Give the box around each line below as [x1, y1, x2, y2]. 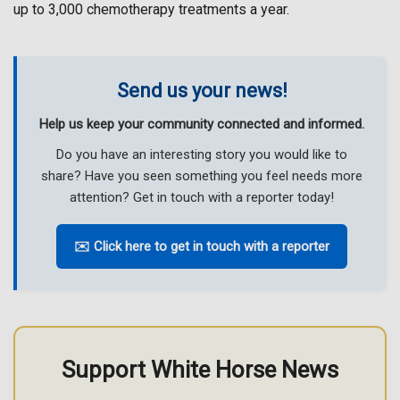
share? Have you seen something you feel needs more [41, 168, 362, 184]
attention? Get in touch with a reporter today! [70, 189, 334, 205]
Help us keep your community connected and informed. [39, 116, 364, 132]
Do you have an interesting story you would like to [56, 146, 347, 162]
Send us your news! [116, 79, 287, 102]
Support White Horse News [62, 356, 338, 383]
